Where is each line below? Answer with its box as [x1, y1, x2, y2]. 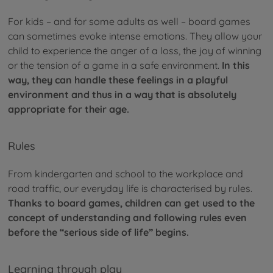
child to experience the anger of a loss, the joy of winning [8, 44, 261, 57]
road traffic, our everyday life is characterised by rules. [8, 182, 252, 194]
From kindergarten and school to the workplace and [8, 167, 243, 180]
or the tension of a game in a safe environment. [8, 58, 222, 71]
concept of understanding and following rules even [8, 211, 247, 224]
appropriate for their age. [8, 102, 129, 115]
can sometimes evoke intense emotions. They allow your [8, 29, 262, 42]
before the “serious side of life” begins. [8, 225, 189, 238]
